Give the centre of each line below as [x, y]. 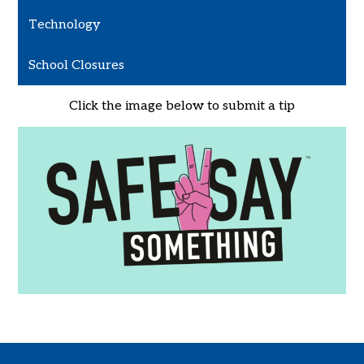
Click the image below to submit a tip [182, 106]
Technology [65, 25]
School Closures [77, 65]
